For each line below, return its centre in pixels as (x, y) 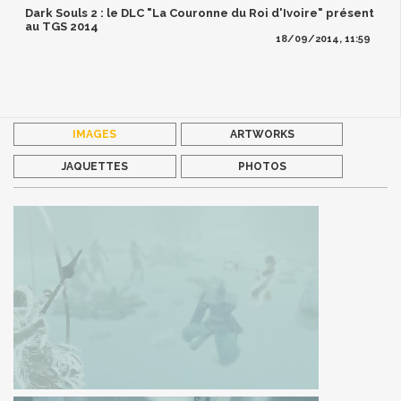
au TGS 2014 (62, 27)
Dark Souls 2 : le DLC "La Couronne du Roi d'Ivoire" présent (200, 13)
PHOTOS (262, 166)
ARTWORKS (262, 134)
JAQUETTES (94, 166)
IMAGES (95, 134)
